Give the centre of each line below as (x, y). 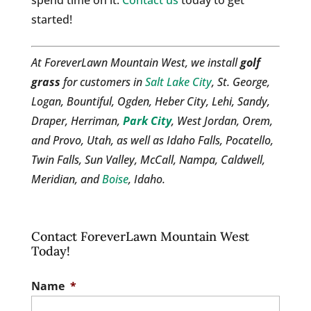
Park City (147, 121)
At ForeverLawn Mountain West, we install (135, 63)
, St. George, (241, 82)
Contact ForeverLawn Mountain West (140, 237)
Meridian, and (66, 179)
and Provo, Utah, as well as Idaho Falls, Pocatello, (152, 141)
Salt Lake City (178, 82)
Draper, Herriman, (77, 121)
